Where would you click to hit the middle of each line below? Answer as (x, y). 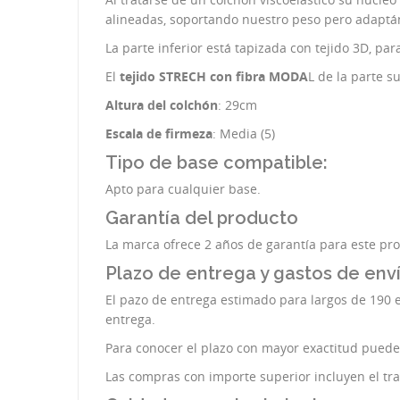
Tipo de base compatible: (217, 162)
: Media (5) (244, 133)
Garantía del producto (204, 218)
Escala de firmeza (159, 133)
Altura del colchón (162, 105)
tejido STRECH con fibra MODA (214, 76)
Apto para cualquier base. (183, 189)
